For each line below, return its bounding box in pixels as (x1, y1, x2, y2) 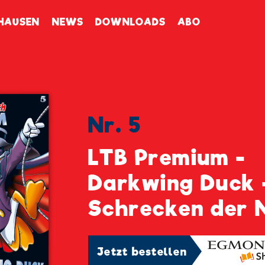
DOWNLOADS (95, 17, 166, 28)
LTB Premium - (88, 145, 246, 170)
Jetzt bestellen (97, 245, 187, 258)
